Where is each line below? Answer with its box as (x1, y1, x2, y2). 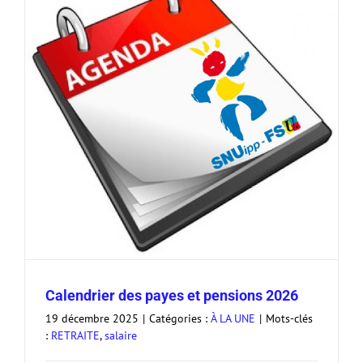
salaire (105, 328, 137, 344)
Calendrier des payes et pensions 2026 (45, 287, 298, 305)
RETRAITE (51, 328, 100, 344)
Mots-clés (266, 311, 313, 327)
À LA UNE (211, 311, 255, 327)
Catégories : (149, 311, 211, 327)
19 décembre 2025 (45, 311, 139, 327)
